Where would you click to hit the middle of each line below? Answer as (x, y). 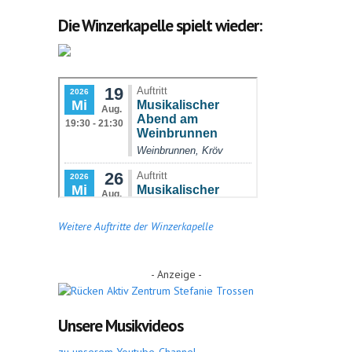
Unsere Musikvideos (121, 326)
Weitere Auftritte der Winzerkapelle (136, 226)
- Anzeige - (176, 274)
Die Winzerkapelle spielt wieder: (160, 26)
